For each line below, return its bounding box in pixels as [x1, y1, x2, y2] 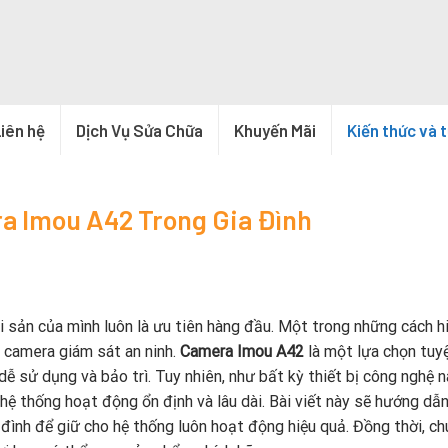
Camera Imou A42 [180, 341, 304, 361]
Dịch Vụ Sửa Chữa [76, 120, 204, 140]
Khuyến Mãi [234, 120, 317, 140]
